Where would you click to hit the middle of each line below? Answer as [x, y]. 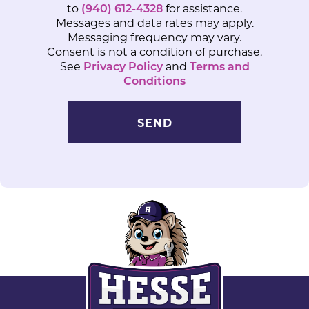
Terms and [219, 66]
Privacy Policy [123, 66]
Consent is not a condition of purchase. [154, 51]
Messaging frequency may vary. [154, 37]
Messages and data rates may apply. [154, 22]
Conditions [154, 80]
